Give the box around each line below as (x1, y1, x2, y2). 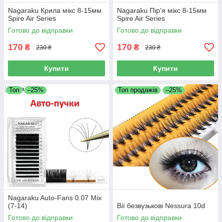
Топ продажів (118, 86, 158, 94)
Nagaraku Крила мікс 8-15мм (8, 6, 102, 15)
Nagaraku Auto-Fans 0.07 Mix (8, 194, 102, 202)
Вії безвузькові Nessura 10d (117, 202, 205, 210)
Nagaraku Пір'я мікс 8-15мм (117, 6, 207, 15)
